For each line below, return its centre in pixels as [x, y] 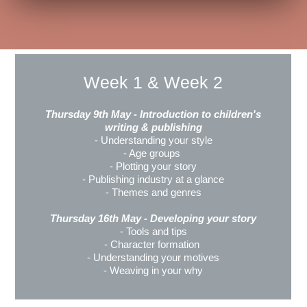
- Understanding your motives [153, 258]
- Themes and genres [153, 193]
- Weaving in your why [153, 271]
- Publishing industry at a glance [153, 180]
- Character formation [153, 245]
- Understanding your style [153, 140]
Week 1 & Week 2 [153, 83]
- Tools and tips [153, 232]
